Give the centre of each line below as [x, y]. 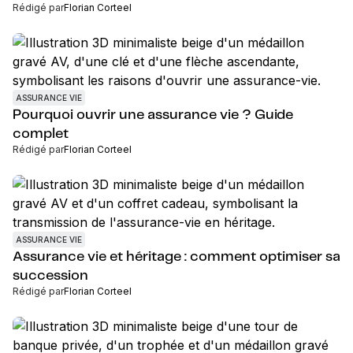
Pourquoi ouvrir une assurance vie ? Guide [153, 115]
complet [41, 134]
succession [50, 276]
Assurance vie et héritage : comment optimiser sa [176, 257]
